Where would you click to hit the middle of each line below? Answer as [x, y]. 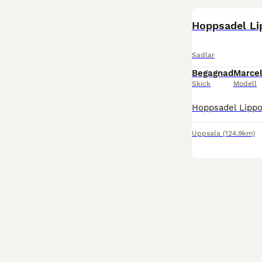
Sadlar [203, 55]
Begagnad [213, 73]
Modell [245, 84]
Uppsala [206, 133]
